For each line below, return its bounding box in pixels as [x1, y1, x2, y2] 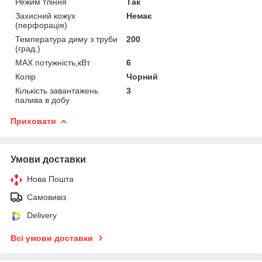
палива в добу [15, 95, 70, 105]
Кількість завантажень [15, 85, 98, 95]
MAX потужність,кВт [15, 57, 90, 67]
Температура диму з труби [15, 34, 118, 44]
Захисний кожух [15, 11, 75, 20]
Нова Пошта [27, 174, 74, 184]
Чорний [126, 71, 158, 81]
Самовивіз [27, 192, 66, 202]
